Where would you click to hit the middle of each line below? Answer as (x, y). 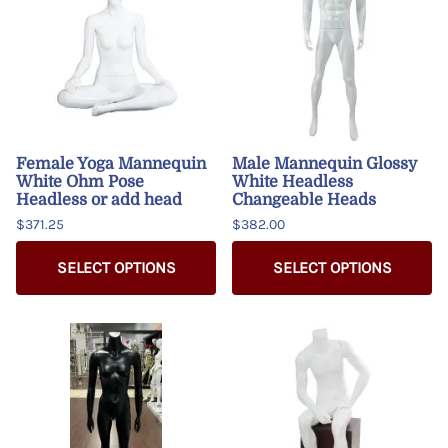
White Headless (292, 181)
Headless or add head (99, 199)
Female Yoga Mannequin (111, 163)
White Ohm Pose (80, 181)
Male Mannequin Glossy (324, 163)
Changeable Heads (304, 199)
